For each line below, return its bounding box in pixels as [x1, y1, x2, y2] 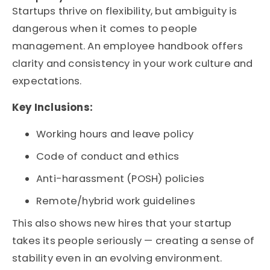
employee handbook [103, 39, 209, 54]
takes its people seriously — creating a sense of [12, 234, 255, 248]
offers [209, 39, 243, 54]
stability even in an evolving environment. [12, 251, 222, 266]
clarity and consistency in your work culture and [12, 57, 253, 71]
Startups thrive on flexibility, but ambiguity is [12, 4, 237, 19]
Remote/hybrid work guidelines [36, 194, 195, 209]
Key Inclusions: [12, 101, 93, 115]
